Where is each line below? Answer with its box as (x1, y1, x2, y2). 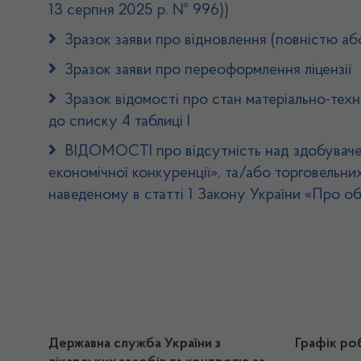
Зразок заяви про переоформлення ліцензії (64, 62, 351, 78)
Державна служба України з (48, 337, 221, 351)
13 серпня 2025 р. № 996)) (48, 2, 229, 19)
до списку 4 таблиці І (48, 114, 190, 130)
